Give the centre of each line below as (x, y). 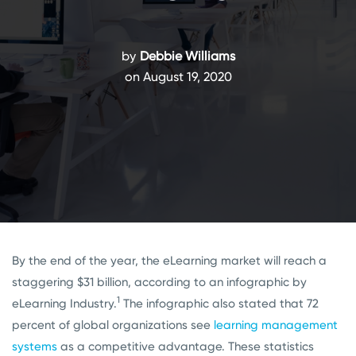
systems (35, 346)
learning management (276, 325)
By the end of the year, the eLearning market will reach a (169, 261)
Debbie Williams (187, 56)
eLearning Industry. (64, 304)
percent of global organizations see (113, 325)
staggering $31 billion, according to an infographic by (159, 282)
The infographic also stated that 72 (219, 304)
